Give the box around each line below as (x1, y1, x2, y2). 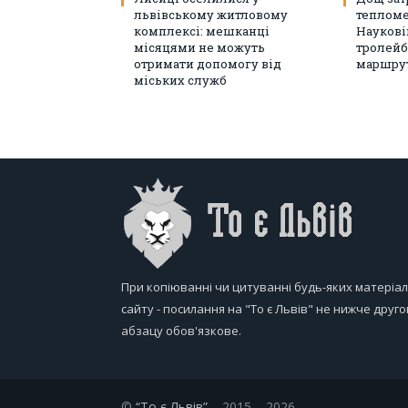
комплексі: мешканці (134, 23, 270, 40)
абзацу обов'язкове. (121, 322, 241, 340)
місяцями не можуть (134, 39, 265, 56)
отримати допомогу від (134, 56, 281, 73)
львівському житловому (134, 6, 288, 24)
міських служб (134, 72, 227, 89)
